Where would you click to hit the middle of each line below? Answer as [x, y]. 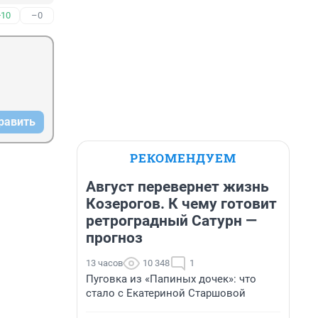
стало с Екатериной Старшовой [166, 293]
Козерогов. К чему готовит [181, 204]
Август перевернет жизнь [177, 187]
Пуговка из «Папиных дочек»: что [171, 279]
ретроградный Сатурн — [171, 221]
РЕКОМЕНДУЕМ [183, 158]
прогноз [114, 238]
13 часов [104, 263]
